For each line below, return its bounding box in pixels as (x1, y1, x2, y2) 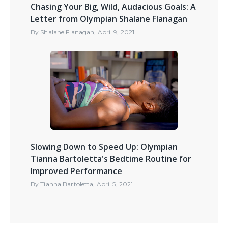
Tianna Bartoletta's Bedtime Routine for (31, 153, 191, 165)
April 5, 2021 (96, 180, 133, 188)
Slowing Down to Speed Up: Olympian (31, 141, 178, 153)
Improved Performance (31, 165, 122, 177)
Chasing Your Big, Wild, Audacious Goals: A (31, 1, 196, 13)
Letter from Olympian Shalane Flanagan (31, 13, 187, 25)
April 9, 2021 (97, 28, 135, 36)
